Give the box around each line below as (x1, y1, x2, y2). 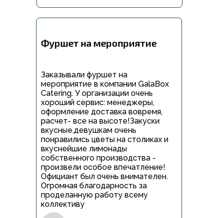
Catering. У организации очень (41, 89, 153, 98)
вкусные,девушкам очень (41, 126, 136, 135)
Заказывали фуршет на (41, 70, 127, 80)
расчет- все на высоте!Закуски (41, 116, 160, 126)
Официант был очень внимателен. (41, 172, 168, 182)
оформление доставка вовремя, (41, 107, 163, 117)
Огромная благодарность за (41, 181, 147, 191)
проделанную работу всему (41, 190, 148, 200)
